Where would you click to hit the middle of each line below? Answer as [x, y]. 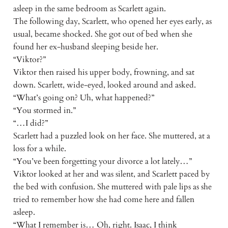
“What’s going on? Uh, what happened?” [83, 97]
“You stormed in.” [44, 110]
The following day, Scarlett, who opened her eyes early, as [112, 21]
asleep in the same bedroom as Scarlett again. [89, 8]
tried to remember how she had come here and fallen [104, 199]
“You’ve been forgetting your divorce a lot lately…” [102, 161]
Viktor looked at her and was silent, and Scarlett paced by [111, 174]
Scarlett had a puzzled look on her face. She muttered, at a [111, 136]
